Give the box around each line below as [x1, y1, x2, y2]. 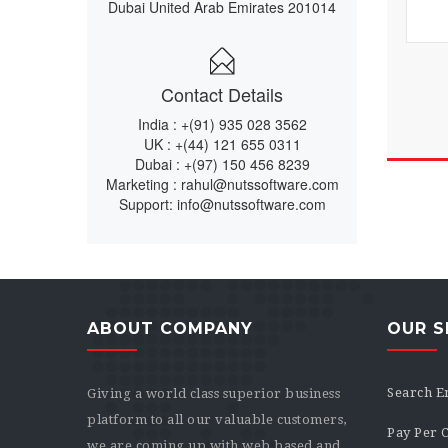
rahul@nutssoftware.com [180, 174, 339, 194]
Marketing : [105, 174, 177, 194]
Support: [118, 194, 173, 214]
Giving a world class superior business [87, 386, 340, 401]
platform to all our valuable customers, [87, 412, 347, 427]
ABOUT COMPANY [87, 319, 253, 338]
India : [137, 114, 177, 134]
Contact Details [161, 81, 283, 107]
